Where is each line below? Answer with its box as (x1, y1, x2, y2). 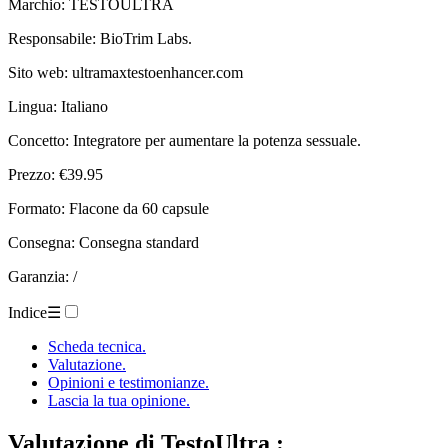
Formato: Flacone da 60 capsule (8, 199, 209, 217)
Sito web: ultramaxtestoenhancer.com (8, 63, 243, 81)
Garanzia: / (8, 267, 77, 285)
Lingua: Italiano (8, 97, 108, 115)
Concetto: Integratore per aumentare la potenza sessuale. (8, 131, 361, 149)
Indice (8, 303, 47, 321)
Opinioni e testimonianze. (48, 373, 209, 391)
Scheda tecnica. (48, 337, 146, 355)
